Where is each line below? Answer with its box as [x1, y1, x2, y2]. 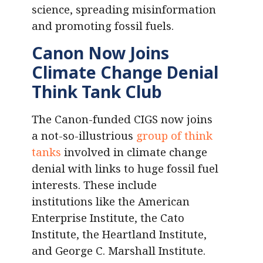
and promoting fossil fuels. [32, 18, 174, 33]
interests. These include [32, 177, 157, 193]
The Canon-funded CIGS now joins [32, 112, 213, 127]
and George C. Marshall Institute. [32, 243, 205, 258]
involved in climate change [61, 144, 207, 160]
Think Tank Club [32, 80, 162, 103]
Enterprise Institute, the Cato [32, 210, 184, 225]
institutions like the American [32, 194, 190, 209]
